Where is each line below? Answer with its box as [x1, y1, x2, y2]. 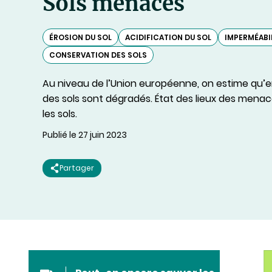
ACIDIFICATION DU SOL [125, 32, 211, 42]
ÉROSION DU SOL [49, 32, 112, 42]
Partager [59, 163, 94, 173]
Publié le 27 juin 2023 [42, 129, 127, 141]
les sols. [42, 107, 77, 121]
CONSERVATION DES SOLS [49, 50, 147, 60]
